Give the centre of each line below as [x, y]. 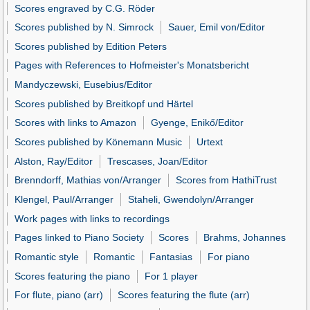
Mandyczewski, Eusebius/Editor [84, 85]
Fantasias [171, 257]
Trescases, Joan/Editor [158, 161]
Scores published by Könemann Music [99, 142]
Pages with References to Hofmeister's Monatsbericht [132, 65]
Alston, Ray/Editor [54, 161]
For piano [228, 257]
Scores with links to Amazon [76, 123]
